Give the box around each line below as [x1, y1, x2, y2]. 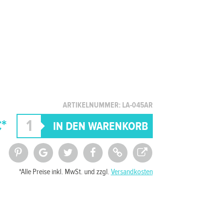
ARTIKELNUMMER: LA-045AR [62, 101, 153, 110]
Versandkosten [110, 167, 153, 177]
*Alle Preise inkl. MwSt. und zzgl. [18, 167, 111, 177]
